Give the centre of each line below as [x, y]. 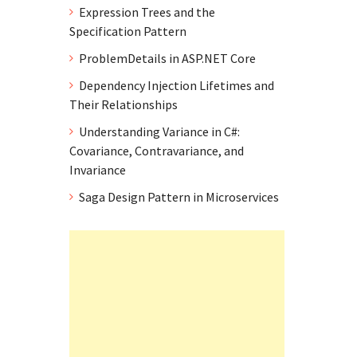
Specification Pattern [128, 31]
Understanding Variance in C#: [159, 131]
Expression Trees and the [147, 12]
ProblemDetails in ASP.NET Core [167, 58]
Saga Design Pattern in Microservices [179, 197]
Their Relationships [124, 104]
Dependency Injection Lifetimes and [177, 85]
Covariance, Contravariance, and [157, 151]
